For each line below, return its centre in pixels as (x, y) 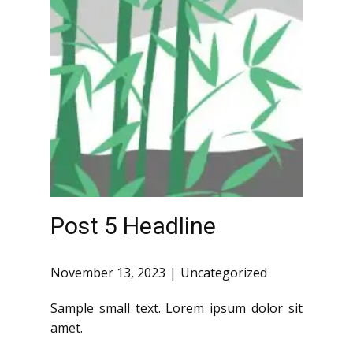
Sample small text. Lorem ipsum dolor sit (176, 308)
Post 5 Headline (133, 225)
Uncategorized (224, 272)
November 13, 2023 (108, 272)
